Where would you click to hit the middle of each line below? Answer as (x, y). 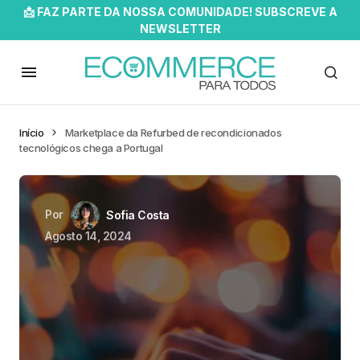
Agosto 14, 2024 (88, 236)
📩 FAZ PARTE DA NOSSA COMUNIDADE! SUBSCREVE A (180, 12)
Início (32, 133)
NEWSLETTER (180, 29)
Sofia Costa (138, 215)
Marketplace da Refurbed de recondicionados (173, 133)
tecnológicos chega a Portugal (91, 148)
